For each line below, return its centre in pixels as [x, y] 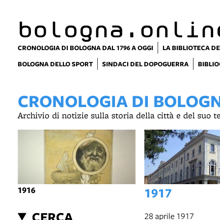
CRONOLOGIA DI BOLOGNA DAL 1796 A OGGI [85, 48]
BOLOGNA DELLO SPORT [55, 64]
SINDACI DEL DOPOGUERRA [145, 64]
